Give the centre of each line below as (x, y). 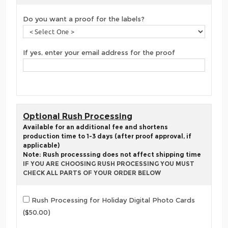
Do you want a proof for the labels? (84, 19)
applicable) (41, 146)
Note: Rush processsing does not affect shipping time (112, 155)
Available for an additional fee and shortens (95, 127)
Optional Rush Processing (78, 117)
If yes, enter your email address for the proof (99, 53)
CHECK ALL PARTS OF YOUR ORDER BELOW (92, 173)
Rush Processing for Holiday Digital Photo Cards (112, 200)
